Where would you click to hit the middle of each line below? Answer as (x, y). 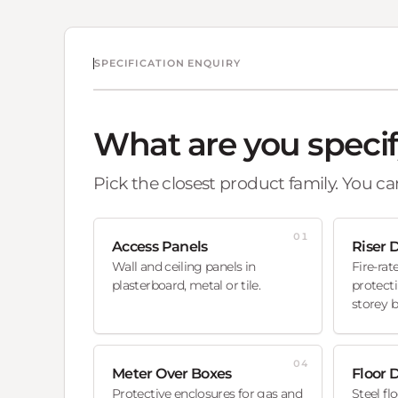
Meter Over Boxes (172, 374)
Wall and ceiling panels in (184, 267)
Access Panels (160, 247)
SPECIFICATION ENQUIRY (167, 64)
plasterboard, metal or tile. (187, 286)
